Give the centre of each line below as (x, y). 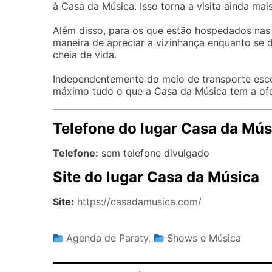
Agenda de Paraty (107, 238)
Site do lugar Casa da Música (156, 177)
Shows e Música (204, 238)
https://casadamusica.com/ (139, 202)
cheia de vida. (85, 55)
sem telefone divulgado (154, 153)
